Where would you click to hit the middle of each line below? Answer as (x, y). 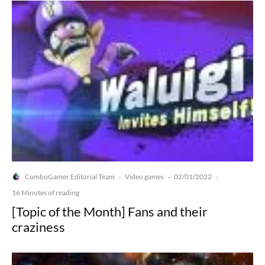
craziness (38, 227)
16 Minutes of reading (46, 193)
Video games (144, 177)
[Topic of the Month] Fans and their (110, 212)
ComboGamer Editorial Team (70, 177)
